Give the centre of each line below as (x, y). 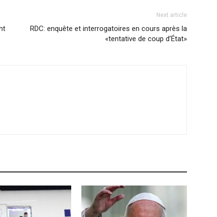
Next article (172, 15)
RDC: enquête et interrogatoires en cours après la (108, 29)
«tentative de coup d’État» (146, 39)
